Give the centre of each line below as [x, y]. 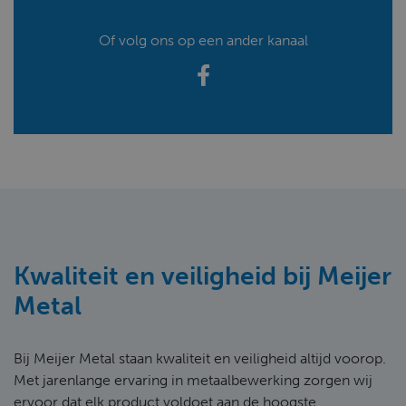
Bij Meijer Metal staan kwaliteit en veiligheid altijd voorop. [200, 358]
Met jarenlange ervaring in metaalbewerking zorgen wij [193, 380]
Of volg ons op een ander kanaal [203, 40]
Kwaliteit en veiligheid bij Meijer [203, 276]
